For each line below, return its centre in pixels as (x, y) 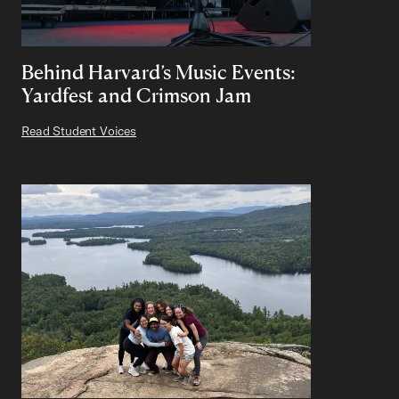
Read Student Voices (79, 130)
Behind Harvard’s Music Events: (159, 71)
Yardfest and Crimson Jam (136, 94)
